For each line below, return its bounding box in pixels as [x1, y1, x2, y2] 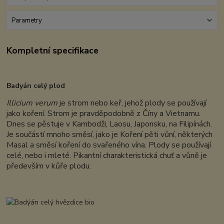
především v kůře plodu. [6, 160, 91, 172]
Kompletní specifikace [6, 44, 99, 57]
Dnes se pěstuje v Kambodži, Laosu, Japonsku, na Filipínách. [6, 118, 212, 130]
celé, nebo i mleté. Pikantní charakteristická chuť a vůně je [6, 150, 207, 161]
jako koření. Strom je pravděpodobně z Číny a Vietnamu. [6, 108, 201, 119]
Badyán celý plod [6, 81, 65, 91]
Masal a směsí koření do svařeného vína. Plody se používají [6, 139, 211, 151]
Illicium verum [6, 97, 58, 109]
